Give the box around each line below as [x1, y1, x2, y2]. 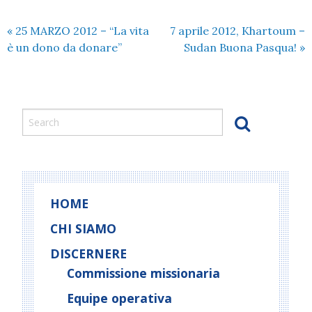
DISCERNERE [50, 245, 127, 262]
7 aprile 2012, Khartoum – [170, 24, 305, 38]
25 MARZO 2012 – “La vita [13, 24, 149, 38]
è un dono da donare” [7, 40, 122, 54]
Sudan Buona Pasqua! [184, 40, 299, 54]
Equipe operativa [67, 290, 172, 306]
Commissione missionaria [67, 265, 220, 281]
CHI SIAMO [50, 220, 116, 237]
